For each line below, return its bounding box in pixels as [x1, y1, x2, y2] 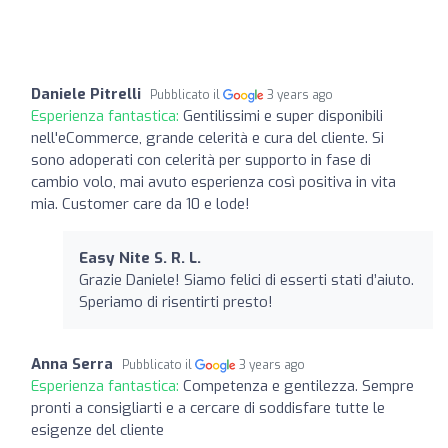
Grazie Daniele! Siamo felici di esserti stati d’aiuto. [79, 269, 414, 290]
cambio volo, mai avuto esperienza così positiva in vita [31, 171, 396, 192]
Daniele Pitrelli [31, 83, 141, 104]
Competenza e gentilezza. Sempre [183, 375, 414, 396]
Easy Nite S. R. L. [79, 247, 201, 268]
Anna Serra [31, 353, 113, 374]
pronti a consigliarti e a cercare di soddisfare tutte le [31, 397, 385, 418]
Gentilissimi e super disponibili [183, 105, 383, 126]
